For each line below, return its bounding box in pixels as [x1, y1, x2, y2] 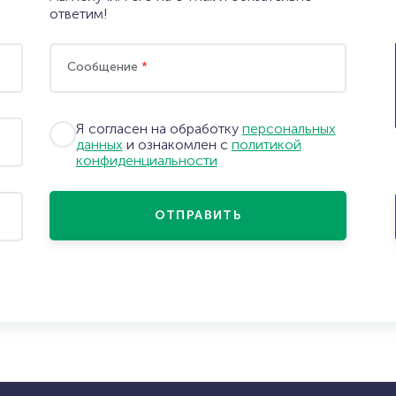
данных [75, 136, 123, 153]
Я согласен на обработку [75, 120, 242, 137]
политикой [231, 136, 301, 153]
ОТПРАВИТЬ [154, 208, 242, 223]
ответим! [49, 5, 108, 22]
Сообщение [66, 59, 141, 74]
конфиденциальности [75, 152, 217, 169]
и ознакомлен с [122, 136, 232, 153]
